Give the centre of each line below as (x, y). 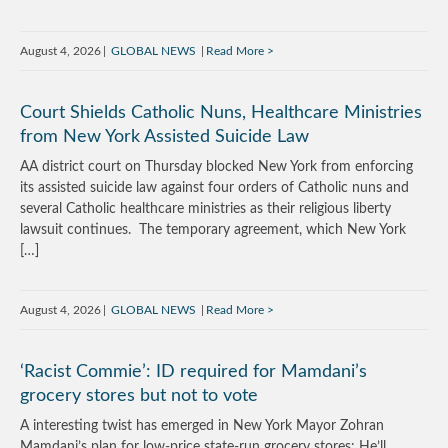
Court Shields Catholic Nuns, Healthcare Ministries (221, 113)
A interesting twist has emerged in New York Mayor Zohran (202, 426)
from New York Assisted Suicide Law (164, 137)
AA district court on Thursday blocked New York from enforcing (216, 167)
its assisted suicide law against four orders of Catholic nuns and (214, 188)
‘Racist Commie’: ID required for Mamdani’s (193, 372)
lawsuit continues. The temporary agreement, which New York (213, 230)
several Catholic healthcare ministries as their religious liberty (205, 209)
